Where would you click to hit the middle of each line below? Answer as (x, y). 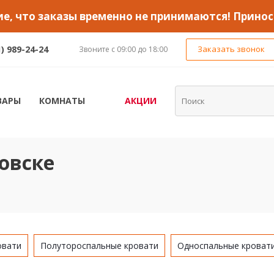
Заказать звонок (231, 49)
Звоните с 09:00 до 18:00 (124, 49)
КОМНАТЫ (62, 101)
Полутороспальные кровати (99, 246)
